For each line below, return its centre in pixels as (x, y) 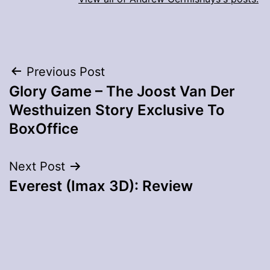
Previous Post (66, 71)
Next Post (37, 166)
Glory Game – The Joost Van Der (122, 91)
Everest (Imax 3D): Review (101, 186)
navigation (61, 102)
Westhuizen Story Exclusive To (117, 110)
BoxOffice (44, 128)
